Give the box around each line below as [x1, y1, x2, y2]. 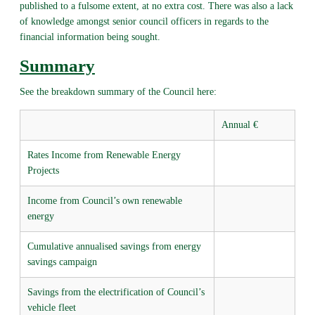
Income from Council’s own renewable [27, 195, 182, 206]
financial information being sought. [19, 31, 160, 42]
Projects [27, 165, 59, 176]
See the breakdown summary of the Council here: [19, 86, 217, 97]
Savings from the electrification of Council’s [27, 286, 205, 297]
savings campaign [27, 256, 97, 267]
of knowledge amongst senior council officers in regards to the [19, 15, 269, 27]
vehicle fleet [27, 302, 76, 313]
